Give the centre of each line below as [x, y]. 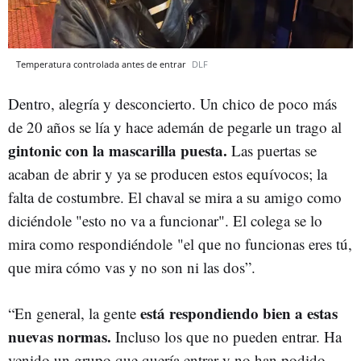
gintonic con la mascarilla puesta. [118, 151]
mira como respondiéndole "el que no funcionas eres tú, [180, 244]
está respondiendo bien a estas [239, 313]
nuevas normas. [60, 337]
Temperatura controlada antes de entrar [102, 64]
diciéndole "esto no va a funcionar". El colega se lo [165, 221]
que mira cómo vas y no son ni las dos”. [132, 268]
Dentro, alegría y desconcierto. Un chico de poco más [172, 104]
